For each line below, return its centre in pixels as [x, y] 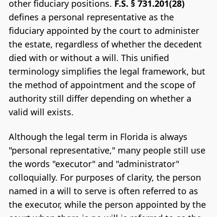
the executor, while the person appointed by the [107, 204]
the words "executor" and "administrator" [94, 163]
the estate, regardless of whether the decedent [105, 44]
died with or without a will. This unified [89, 57]
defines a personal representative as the [91, 17]
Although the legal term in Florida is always [98, 136]
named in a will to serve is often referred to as [103, 191]
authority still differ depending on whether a [100, 98]
